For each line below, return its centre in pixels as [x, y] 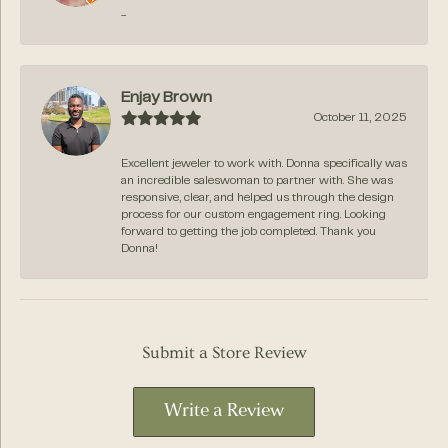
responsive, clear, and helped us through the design [257, 197]
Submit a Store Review [224, 352]
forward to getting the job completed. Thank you [248, 231]
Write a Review [224, 412]
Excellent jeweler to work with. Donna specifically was [264, 163]
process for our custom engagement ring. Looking [253, 214]
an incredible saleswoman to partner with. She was [257, 180]
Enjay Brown [166, 97]
